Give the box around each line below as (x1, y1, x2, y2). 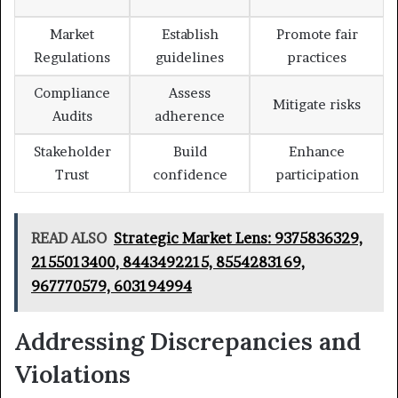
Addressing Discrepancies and (14, 325, 361, 356)
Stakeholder (33, 143, 111, 161)
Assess (169, 84, 211, 102)
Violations (14, 358, 131, 389)
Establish (161, 26, 219, 44)
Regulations (34, 49, 110, 67)
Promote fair (275, 26, 358, 44)
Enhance (289, 143, 345, 161)
